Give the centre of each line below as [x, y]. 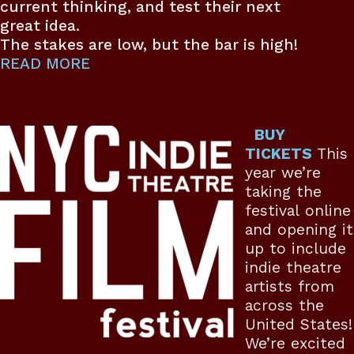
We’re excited [295, 343]
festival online [298, 210]
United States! [298, 324]
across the [284, 305]
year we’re [282, 172]
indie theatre [293, 267]
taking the [283, 191]
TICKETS [278, 153]
